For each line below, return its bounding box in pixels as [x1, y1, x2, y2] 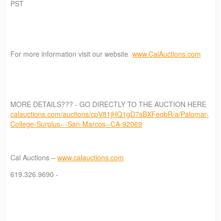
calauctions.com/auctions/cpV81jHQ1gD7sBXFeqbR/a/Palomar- [10, 109, 209, 119]
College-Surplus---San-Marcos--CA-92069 [10, 118, 142, 129]
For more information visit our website [10, 48, 132, 59]
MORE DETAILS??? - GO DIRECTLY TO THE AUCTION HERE [10, 99, 206, 109]
